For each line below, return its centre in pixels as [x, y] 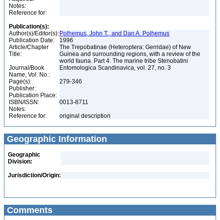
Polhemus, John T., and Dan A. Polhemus [114, 33]
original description [86, 116]
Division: [20, 162]
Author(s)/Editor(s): [34, 33]
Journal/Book [27, 68]
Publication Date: [32, 40]
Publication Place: [33, 95]
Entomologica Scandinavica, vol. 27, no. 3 [116, 68]
